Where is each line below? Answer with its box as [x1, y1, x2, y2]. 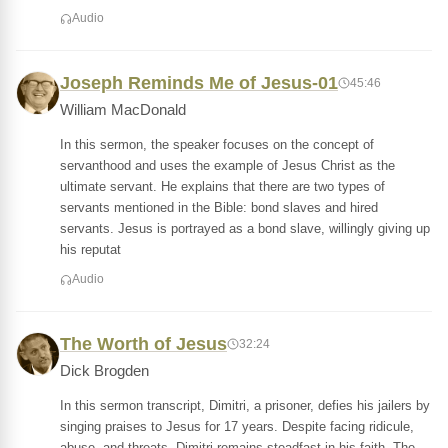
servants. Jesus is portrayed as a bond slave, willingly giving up [60, 221, 430, 236]
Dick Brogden [60, 363, 149, 379]
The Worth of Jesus [60, 334, 227, 354]
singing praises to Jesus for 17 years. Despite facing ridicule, [60, 419, 414, 434]
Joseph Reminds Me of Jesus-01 [60, 73, 338, 93]
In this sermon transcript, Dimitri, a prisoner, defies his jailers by [60, 398, 430, 413]
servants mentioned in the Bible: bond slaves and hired [60, 200, 378, 215]
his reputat [60, 242, 121, 257]
